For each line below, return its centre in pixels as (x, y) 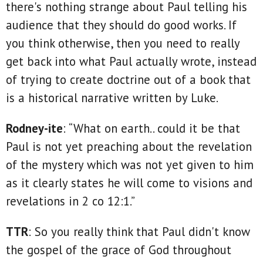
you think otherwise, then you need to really (123, 43)
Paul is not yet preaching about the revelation (129, 146)
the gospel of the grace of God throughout (119, 249)
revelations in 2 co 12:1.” (70, 201)
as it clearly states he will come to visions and (129, 183)
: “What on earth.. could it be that (151, 128)
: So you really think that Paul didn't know (139, 231)
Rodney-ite (34, 128)
